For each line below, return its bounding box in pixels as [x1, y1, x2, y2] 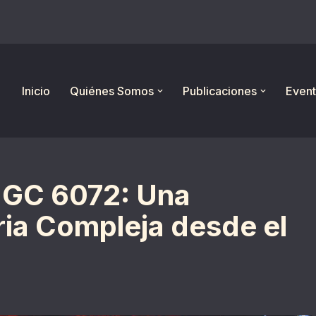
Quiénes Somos [70, 83, 154, 98]
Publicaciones [183, 83, 257, 98]
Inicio [22, 83, 50, 98]
